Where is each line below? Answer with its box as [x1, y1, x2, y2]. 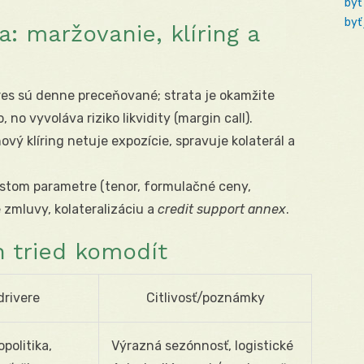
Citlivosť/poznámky [145, 290, 265, 306]
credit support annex [158, 201, 286, 218]
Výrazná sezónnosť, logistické [111, 338, 293, 354]
